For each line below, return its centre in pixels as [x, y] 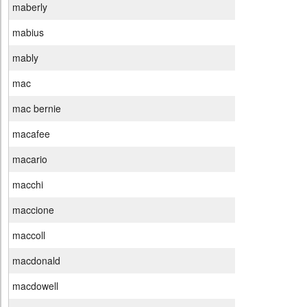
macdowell [35, 286]
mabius [28, 33]
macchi [28, 185]
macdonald [36, 261]
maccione [33, 210]
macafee [31, 134]
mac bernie [37, 109]
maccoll [29, 235]
